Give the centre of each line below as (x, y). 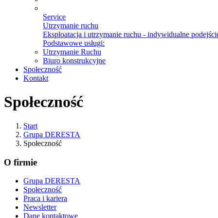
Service (54, 17)
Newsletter (40, 207)
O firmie (20, 162)
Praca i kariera (45, 199)
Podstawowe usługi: (74, 43)
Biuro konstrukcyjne (74, 61)
